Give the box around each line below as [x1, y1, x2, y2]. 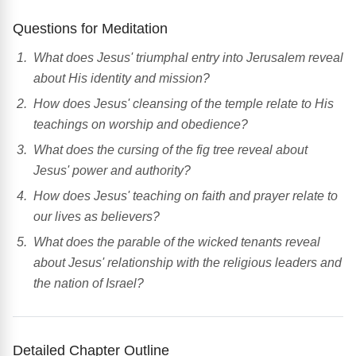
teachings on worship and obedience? [33, 118, 248, 132]
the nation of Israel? [33, 277, 144, 291]
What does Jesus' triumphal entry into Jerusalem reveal [33, 51, 343, 65]
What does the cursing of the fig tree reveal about [33, 143, 308, 157]
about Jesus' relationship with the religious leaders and [33, 256, 342, 270]
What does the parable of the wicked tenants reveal [33, 235, 320, 250]
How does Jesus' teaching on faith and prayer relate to [33, 189, 338, 203]
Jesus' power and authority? [33, 164, 191, 178]
